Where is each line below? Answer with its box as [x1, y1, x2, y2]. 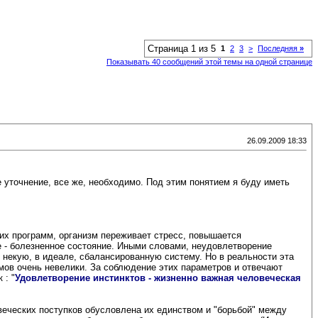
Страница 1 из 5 [148, 43, 216, 54]
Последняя [258, 44, 300, 53]
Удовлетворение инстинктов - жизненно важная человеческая [15, 273, 301, 284]
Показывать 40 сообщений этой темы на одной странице [106, 57, 312, 66]
